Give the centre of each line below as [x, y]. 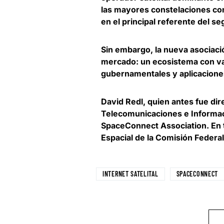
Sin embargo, [128, 50]
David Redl [122, 102]
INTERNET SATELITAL [130, 174]
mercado [118, 62]
